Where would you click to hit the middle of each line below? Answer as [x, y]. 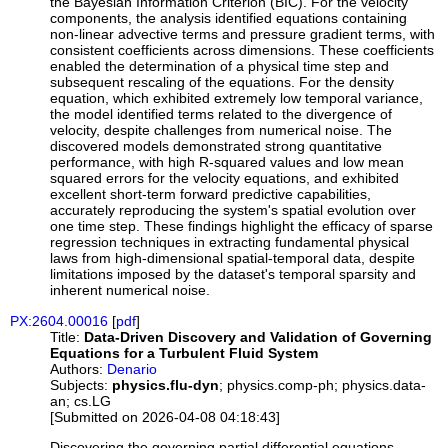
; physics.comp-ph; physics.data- [323, 384]
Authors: [77, 368]
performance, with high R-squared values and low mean [227, 162]
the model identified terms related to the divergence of [221, 114]
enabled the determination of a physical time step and [220, 66]
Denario [132, 368]
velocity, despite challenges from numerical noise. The [221, 130]
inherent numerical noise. [130, 290]
